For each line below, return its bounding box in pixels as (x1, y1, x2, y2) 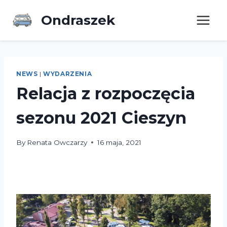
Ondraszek (41, 12, 115, 28)
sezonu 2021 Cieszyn (16, 107, 186, 128)
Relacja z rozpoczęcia (16, 83, 195, 103)
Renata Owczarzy (27, 138, 88, 146)
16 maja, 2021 (97, 138, 142, 146)
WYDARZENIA (43, 70, 92, 78)
